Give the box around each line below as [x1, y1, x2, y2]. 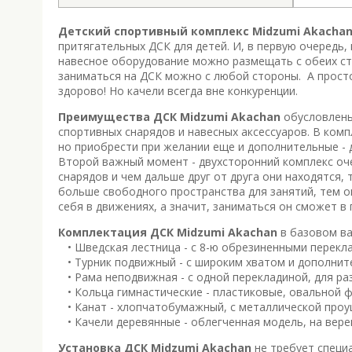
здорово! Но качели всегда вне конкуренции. [58, 82, 298, 98]
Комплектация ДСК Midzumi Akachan [58, 224, 277, 240]
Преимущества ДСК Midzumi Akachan [58, 108, 280, 124]
